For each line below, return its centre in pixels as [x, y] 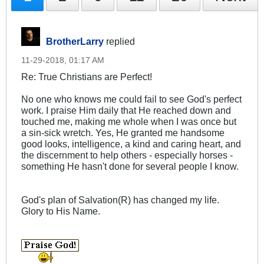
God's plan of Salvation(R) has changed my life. [120, 200]
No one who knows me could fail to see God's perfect [131, 99]
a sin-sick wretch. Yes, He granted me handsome [123, 133]
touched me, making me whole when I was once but [129, 122]
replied [119, 42]
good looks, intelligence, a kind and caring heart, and [131, 144]
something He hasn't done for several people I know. [130, 166]
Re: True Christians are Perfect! [87, 77]
